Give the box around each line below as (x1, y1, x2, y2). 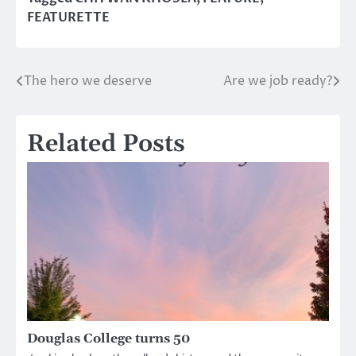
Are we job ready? (223, 72, 332, 91)
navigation (15, 102, 119, 126)
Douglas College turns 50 (27, 331, 190, 347)
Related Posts (27, 129, 185, 160)
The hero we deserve (24, 72, 152, 91)
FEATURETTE (27, 9, 110, 27)
